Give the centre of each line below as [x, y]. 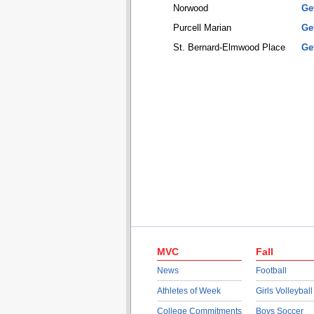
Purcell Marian [202, 28]
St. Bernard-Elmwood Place [229, 47]
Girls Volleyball [284, 291]
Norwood [190, 8]
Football [271, 271]
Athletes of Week [189, 291]
